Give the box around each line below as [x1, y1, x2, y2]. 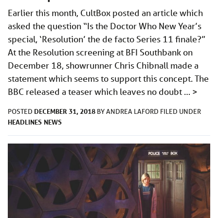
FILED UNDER [160, 107, 201, 116]
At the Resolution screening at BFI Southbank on [8, 47, 193, 58]
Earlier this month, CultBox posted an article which [8, 7, 203, 18]
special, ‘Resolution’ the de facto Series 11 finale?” [8, 34, 205, 45]
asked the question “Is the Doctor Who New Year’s [8, 20, 201, 32]
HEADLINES [8, 117, 42, 127]
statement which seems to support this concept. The [8, 73, 209, 84]
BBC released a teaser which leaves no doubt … [8, 86, 192, 97]
